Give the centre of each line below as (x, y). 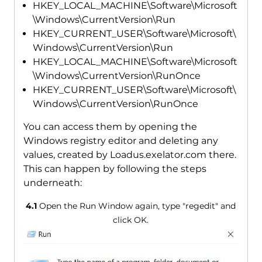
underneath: (52, 183)
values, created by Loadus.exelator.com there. (130, 155)
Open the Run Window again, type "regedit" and (137, 206)
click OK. (131, 220)
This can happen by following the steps (115, 169)
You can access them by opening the (110, 127)
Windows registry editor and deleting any (120, 141)
